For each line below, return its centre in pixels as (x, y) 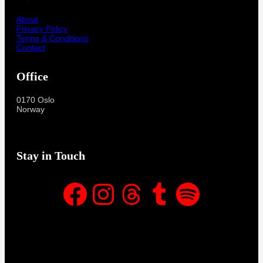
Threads (120, 193)
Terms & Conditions (53, 38)
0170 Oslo (36, 100)
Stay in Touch (51, 155)
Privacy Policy (42, 28)
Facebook (64, 193)
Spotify (177, 193)
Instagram (95, 193)
